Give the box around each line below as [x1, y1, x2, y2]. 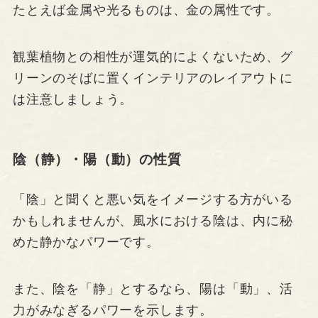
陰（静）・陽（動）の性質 [12, 151, 182, 167]
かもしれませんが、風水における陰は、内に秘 [12, 213, 293, 228]
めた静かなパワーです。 [12, 234, 160, 249]
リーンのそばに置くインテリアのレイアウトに [12, 71, 293, 86]
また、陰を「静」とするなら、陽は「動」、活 [12, 281, 293, 296]
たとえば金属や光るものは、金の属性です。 [12, 3, 280, 18]
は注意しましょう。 [12, 92, 133, 107]
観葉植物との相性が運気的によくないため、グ [12, 50, 293, 65]
